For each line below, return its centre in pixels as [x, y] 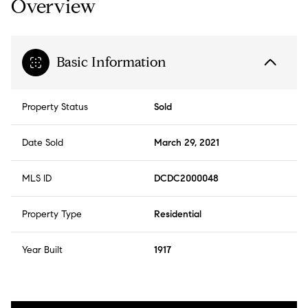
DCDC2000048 [186, 179]
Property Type [52, 214]
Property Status [55, 107]
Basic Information [111, 63]
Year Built [42, 250]
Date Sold [43, 143]
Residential [178, 214]
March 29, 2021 [187, 143]
